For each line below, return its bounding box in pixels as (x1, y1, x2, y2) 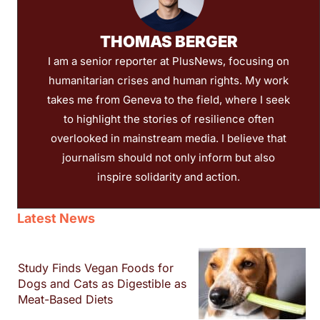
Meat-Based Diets (18, 291, 113, 306)
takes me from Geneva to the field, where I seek (47, 92, 290, 106)
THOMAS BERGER (99, 31, 238, 51)
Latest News (17, 210, 95, 226)
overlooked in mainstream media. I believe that (51, 131, 286, 145)
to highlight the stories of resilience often (63, 111, 274, 126)
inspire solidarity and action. (97, 169, 240, 184)
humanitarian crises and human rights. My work (49, 73, 289, 87)
